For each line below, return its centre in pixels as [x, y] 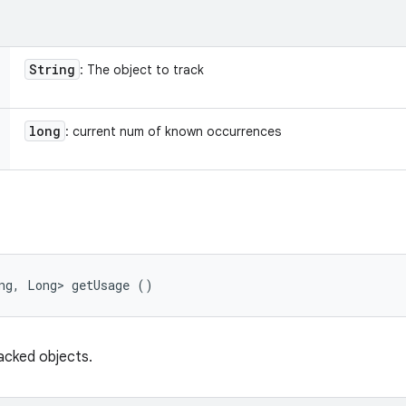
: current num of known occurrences [173, 131]
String [52, 69]
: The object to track [142, 70]
